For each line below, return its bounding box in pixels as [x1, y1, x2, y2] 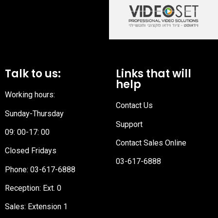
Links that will [116, 66, 191, 82]
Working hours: [5, 90, 55, 100]
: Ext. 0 [39, 183, 61, 193]
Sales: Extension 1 [5, 202, 68, 212]
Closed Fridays [5, 146, 56, 156]
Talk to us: [5, 66, 61, 82]
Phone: [5, 164, 30, 174]
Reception [5, 183, 39, 193]
